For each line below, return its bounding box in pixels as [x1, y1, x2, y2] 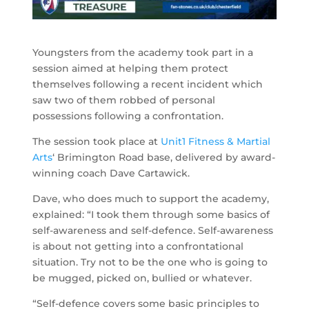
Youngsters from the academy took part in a [32, 46, 254, 59]
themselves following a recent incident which [32, 77, 263, 90]
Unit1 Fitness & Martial [161, 134, 271, 148]
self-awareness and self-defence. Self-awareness [32, 223, 274, 237]
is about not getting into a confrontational [32, 239, 244, 252]
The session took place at [32, 134, 161, 148]
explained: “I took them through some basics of [32, 208, 270, 221]
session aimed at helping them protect [32, 61, 229, 74]
